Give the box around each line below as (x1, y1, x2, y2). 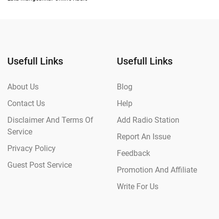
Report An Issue (117, 132, 171, 141)
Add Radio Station (117, 115, 179, 125)
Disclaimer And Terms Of (7, 115, 93, 125)
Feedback (117, 149, 150, 158)
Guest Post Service (7, 160, 72, 170)
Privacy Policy (7, 144, 56, 153)
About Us (7, 82, 39, 91)
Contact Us (7, 99, 45, 108)
